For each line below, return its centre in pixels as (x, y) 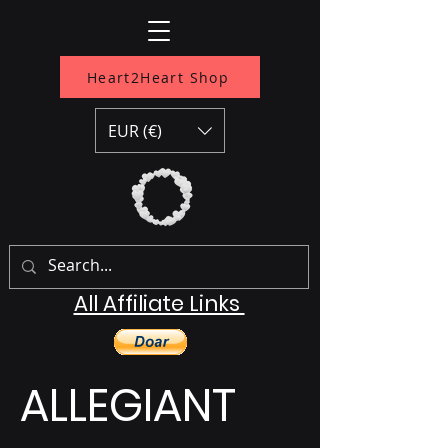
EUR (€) (135, 130)
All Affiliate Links (159, 303)
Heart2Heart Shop (158, 77)
